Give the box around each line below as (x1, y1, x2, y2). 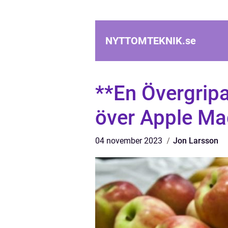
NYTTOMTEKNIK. (105, 35, 185, 47)
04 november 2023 (95, 136, 164, 146)
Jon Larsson (173, 136, 218, 146)
